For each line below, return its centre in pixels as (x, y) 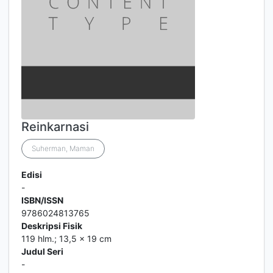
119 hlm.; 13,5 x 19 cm (66, 239)
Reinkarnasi (55, 127)
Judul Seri (42, 251)
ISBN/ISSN (42, 200)
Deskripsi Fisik (52, 226)
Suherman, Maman (63, 148)
